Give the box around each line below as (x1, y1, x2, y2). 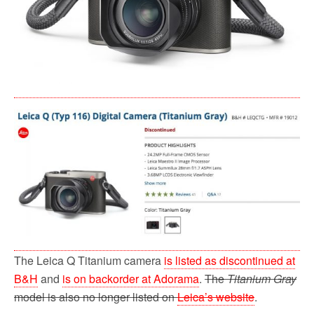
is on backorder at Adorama (62, 270, 199, 287)
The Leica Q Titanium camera (14, 252, 164, 268)
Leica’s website (177, 288, 254, 305)
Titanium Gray (227, 270, 296, 287)
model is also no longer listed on (14, 288, 177, 305)
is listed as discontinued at (164, 252, 295, 268)
